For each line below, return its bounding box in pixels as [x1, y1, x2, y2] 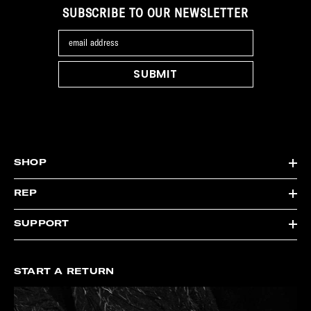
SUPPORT [14, 220, 69, 228]
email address [68, 39, 119, 48]
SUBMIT [133, 66, 178, 82]
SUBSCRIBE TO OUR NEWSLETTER [62, 8, 249, 20]
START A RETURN [14, 268, 115, 276]
